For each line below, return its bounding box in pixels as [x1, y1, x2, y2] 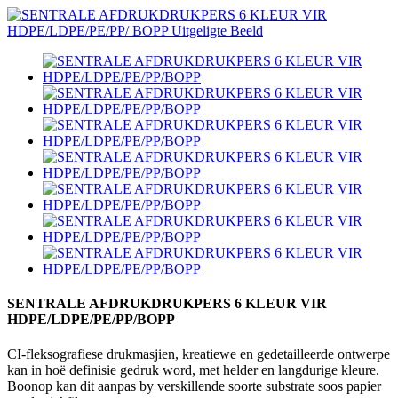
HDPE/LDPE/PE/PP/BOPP [7, 312, 175, 328]
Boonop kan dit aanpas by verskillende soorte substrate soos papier [7, 378, 381, 394]
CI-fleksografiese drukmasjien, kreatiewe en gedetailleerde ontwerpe [7, 346, 390, 362]
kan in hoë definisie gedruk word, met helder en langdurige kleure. [7, 362, 379, 378]
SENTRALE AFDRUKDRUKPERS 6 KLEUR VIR [7, 296, 327, 312]
